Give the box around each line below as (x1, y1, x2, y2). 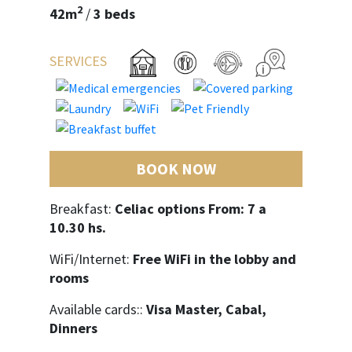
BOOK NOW (136, 159, 216, 179)
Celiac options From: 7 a (115, 200, 266, 218)
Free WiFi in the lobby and (133, 250, 296, 269)
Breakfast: (49, 200, 115, 218)
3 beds (93, 5, 135, 24)
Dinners (49, 319, 97, 338)
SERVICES (49, 52, 107, 71)
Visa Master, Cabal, (146, 300, 266, 319)
